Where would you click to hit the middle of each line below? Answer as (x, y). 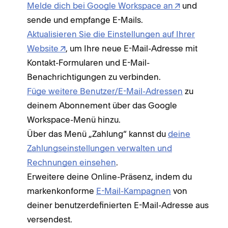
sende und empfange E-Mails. (85, 20)
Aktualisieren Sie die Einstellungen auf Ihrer (111, 34)
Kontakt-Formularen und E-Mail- (88, 63)
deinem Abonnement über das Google (102, 106)
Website (43, 49)
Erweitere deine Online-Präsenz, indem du (109, 177)
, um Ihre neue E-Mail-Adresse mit (132, 49)
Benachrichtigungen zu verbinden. (94, 77)
